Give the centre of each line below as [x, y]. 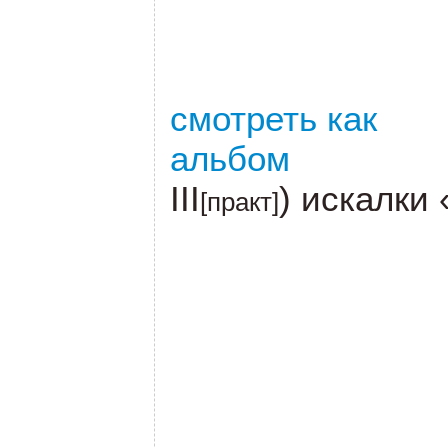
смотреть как [273, 118]
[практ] [239, 201]
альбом [229, 158]
